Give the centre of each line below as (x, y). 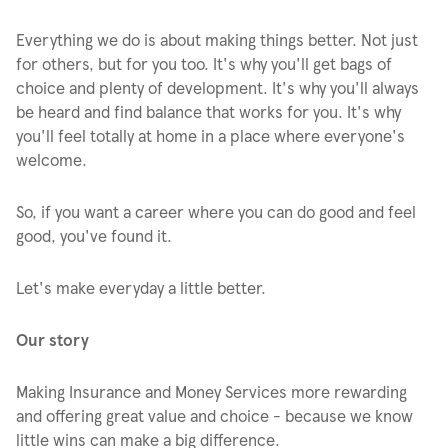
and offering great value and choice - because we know (214, 415)
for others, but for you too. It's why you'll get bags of (204, 63)
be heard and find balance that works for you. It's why (208, 111)
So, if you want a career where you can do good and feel (216, 211)
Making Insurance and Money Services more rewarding (211, 391)
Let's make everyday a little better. (141, 287)
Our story (52, 339)
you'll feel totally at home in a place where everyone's (210, 135)
